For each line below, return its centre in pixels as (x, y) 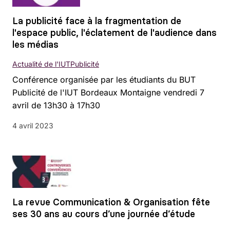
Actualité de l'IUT (41, 64)
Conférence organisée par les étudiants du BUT (104, 79)
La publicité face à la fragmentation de (97, 21)
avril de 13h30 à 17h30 (56, 105)
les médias (35, 44)
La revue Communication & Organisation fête (111, 202)
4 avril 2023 (33, 125)
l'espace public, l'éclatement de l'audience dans (114, 32)
